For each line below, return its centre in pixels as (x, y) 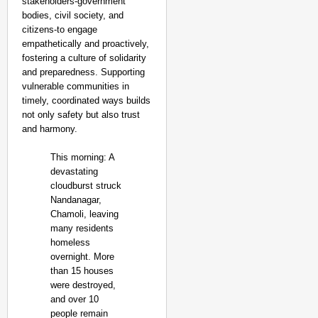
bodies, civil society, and (73, 15)
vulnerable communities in (76, 86)
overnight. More (82, 257)
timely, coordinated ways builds (86, 100)
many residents (82, 228)
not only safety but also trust (81, 115)
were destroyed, (83, 285)
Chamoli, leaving (84, 214)
